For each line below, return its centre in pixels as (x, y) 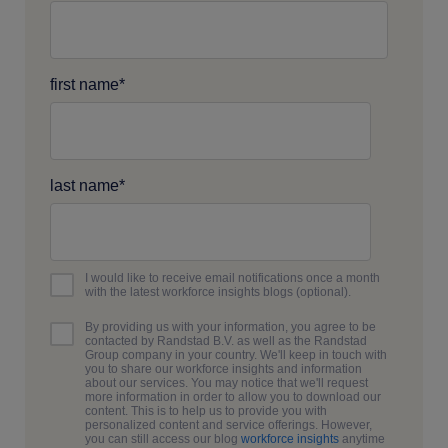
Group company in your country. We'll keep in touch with (236, 354)
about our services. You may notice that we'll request (226, 382)
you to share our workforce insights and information (223, 368)
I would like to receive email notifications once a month (232, 277)
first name (84, 84)
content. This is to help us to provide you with (206, 410)
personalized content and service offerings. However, (228, 424)
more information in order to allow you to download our (233, 396)
